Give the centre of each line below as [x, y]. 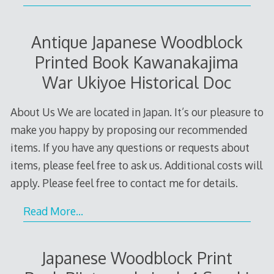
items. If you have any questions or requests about [130, 147]
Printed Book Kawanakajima [137, 62]
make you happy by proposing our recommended [128, 129]
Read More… [53, 211]
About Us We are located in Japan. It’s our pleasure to [137, 112]
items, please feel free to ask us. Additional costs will [136, 165]
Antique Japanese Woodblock [137, 42]
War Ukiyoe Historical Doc [137, 82]
